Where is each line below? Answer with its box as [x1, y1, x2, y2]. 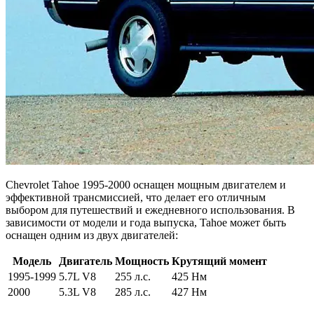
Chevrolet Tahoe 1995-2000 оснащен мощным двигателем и [6, 179, 286, 191]
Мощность [115, 255, 169, 268]
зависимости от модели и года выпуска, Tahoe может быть [6, 217, 286, 229]
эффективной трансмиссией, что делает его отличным [6, 191, 266, 204]
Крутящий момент [172, 255, 267, 268]
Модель [13, 255, 51, 268]
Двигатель [59, 255, 112, 268]
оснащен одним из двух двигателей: [6, 229, 178, 242]
